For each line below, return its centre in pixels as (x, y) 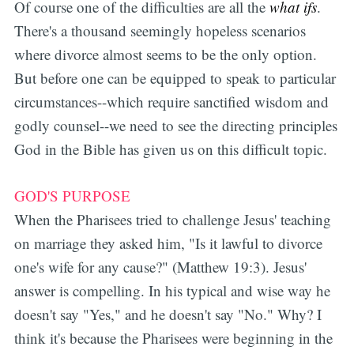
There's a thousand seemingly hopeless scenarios (160, 31)
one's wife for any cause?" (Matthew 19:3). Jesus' (160, 266)
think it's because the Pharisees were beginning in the (173, 337)
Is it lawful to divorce (258, 243)
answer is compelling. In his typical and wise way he (172, 290)
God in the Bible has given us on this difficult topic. (170, 149)
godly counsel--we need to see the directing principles (175, 126)
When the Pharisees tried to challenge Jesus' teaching (172, 219)
